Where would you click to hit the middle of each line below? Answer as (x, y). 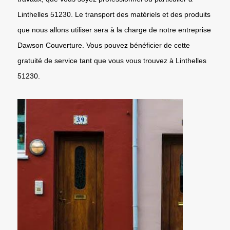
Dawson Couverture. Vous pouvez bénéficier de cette (104, 45)
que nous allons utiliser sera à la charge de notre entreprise (114, 30)
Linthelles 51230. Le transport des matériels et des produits (114, 14)
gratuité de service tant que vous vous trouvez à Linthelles (112, 60)
